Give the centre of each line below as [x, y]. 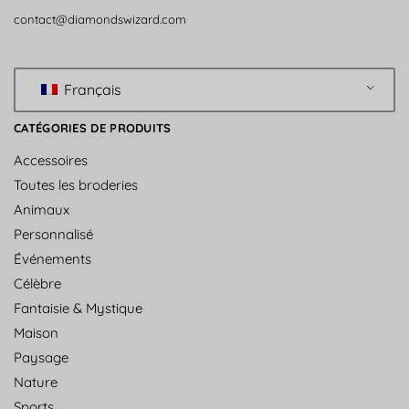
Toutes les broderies [76, 184]
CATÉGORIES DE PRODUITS [93, 127]
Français [90, 90]
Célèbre [37, 283]
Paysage [41, 357]
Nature [36, 382]
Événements [52, 258]
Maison [36, 332]
